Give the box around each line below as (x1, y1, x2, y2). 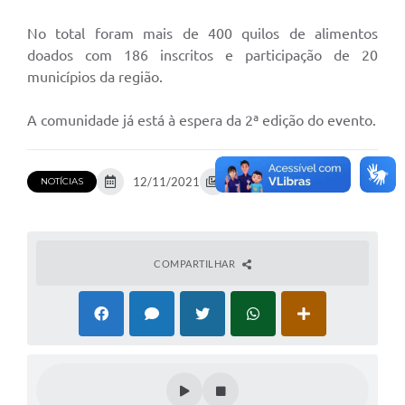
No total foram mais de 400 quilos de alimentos (27, 25, 378, 42)
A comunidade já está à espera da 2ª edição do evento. (27, 112, 376, 129)
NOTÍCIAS (41, 175, 83, 188)
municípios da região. (27, 69, 163, 86)
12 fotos (236, 174, 279, 190)
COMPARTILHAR (154, 258, 238, 270)
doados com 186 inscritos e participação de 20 (27, 47, 378, 64)
